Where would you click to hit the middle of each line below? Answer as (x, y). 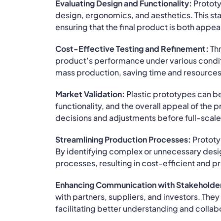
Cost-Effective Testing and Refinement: (132, 48)
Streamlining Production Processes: (123, 139)
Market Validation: (90, 94)
